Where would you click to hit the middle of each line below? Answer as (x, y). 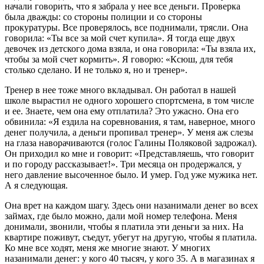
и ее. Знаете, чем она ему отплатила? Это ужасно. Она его (122, 111)
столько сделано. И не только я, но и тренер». (96, 70)
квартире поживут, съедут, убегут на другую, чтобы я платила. (131, 237)
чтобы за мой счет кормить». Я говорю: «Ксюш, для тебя (119, 60)
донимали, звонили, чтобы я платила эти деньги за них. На (124, 227)
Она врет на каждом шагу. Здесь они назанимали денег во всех (131, 206)
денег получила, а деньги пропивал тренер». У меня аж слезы (129, 133)
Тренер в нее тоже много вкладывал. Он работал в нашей (121, 90)
